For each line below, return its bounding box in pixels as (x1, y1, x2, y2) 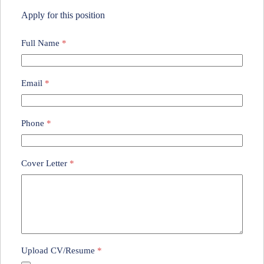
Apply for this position (21, 9, 105, 20)
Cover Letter (21, 158, 70, 168)
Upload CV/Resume (21, 245, 97, 255)
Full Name (21, 38, 62, 48)
